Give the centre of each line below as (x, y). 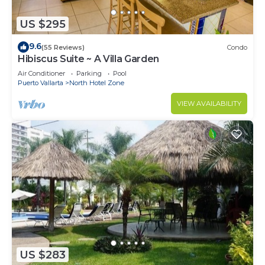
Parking (89, 74)
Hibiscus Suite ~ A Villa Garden (89, 59)
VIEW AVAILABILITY (209, 104)
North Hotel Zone (97, 83)
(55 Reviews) (63, 47)
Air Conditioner (41, 74)
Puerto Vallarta (41, 83)
